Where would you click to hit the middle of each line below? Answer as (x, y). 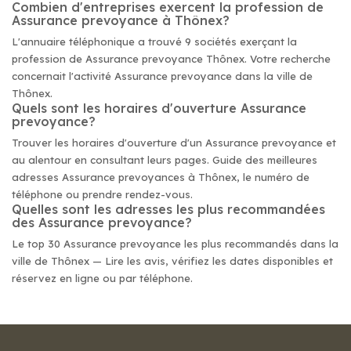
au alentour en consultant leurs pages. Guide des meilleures (165, 160)
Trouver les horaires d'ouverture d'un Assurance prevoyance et (174, 143)
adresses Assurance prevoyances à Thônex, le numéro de (161, 177)
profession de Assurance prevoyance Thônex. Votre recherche (171, 59)
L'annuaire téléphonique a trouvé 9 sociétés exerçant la (154, 42)
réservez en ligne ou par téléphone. (102, 278)
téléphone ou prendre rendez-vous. (102, 194)
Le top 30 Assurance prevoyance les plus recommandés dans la (175, 244)
